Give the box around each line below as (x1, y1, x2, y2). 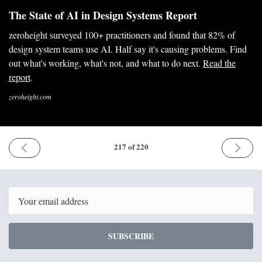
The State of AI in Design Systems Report (9, 8, 197, 23)
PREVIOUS (27, 140, 66, 152)
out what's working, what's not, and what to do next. (9, 57, 203, 70)
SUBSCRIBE (108, 230, 154, 243)
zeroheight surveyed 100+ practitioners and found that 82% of (9, 29, 235, 42)
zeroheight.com (9, 92, 51, 102)
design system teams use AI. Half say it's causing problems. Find (9, 43, 247, 56)
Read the (203, 57, 236, 70)
